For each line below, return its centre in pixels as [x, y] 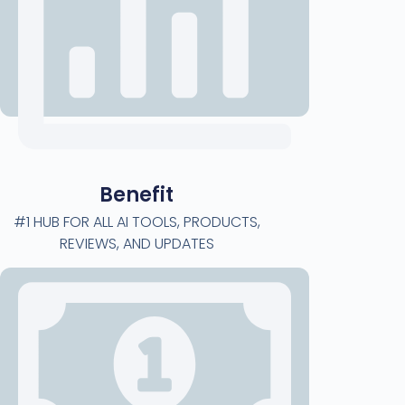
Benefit [137, 194]
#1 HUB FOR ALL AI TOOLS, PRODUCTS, [137, 221]
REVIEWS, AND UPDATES [137, 243]
